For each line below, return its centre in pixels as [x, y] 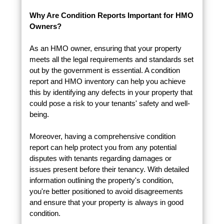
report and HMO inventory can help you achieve [107, 81]
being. [39, 114]
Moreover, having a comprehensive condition [102, 136]
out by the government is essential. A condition [104, 70]
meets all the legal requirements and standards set [111, 59]
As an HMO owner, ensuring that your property [105, 48]
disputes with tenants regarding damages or [100, 158]
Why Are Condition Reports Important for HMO [111, 15]
